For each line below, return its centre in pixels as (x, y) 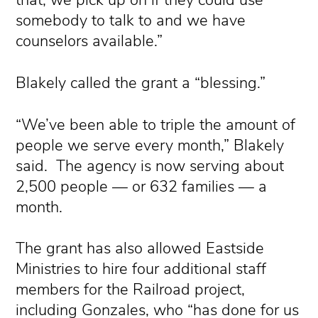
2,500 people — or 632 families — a (142, 186)
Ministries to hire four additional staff (141, 269)
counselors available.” (89, 41)
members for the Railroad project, (131, 290)
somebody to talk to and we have (131, 21)
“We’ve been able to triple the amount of (156, 125)
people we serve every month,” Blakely (150, 145)
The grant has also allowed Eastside (140, 249)
